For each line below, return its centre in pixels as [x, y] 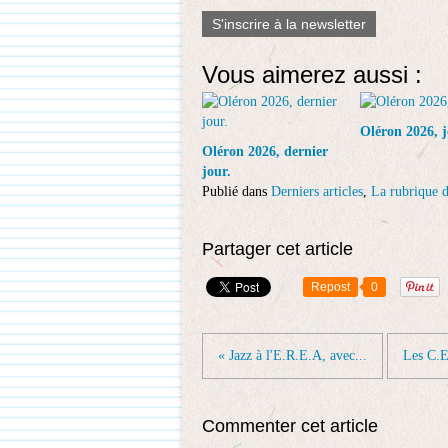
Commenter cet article [290, 426]
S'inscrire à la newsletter [289, 24]
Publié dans [234, 191]
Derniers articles [317, 191]
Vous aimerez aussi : [312, 74]
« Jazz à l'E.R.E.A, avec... [292, 355]
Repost [330, 287]
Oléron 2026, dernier [265, 151]
